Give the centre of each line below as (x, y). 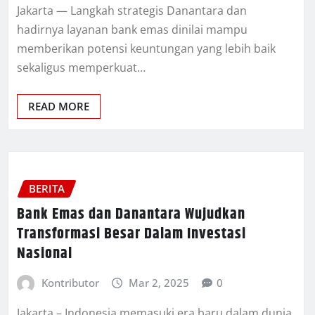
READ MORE (59, 107)
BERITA (47, 189)
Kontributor (70, 282)
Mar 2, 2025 (159, 282)
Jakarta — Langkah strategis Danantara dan (132, 11)
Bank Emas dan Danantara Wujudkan (131, 214)
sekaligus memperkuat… (81, 68)
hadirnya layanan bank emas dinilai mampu (132, 30)
